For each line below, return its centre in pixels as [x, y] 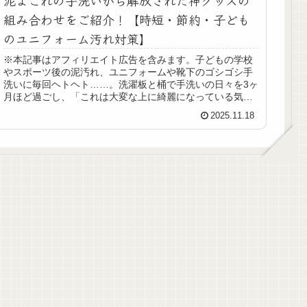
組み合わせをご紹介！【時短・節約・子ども [127, 19]
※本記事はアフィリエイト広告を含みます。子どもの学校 [128, 60]
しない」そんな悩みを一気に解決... [80, 109]
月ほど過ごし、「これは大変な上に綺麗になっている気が [128, 97]
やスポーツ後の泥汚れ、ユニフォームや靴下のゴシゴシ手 [128, 72]
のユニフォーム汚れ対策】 [78, 38]
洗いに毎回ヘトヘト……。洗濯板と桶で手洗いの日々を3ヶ [131, 85]
